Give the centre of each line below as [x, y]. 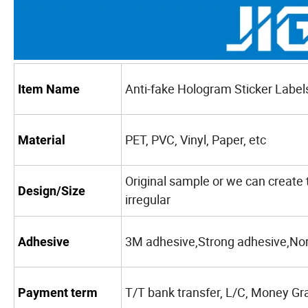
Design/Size [52, 191]
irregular [148, 200]
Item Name [49, 89]
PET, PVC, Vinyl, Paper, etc [196, 140]
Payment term [58, 293]
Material [42, 140]
